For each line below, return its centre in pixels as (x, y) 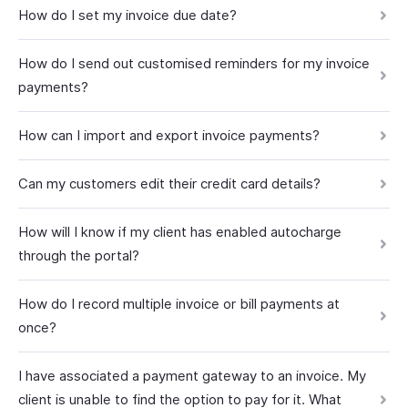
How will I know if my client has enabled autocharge (180, 232)
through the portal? (79, 255)
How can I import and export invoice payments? (169, 135)
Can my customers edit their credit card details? (169, 184)
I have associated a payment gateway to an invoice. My (192, 376)
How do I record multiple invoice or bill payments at (179, 304)
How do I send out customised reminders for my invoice (194, 63)
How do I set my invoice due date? (127, 15)
